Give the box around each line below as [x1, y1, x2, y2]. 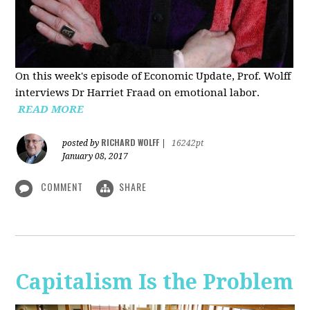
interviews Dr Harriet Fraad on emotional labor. [15, 86, 260, 100]
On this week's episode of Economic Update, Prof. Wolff [15, 70, 291, 83]
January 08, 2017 [62, 152, 129, 162]
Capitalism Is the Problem [15, 269, 294, 294]
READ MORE [18, 103, 84, 116]
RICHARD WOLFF [101, 136, 160, 149]
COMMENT [38, 179, 86, 194]
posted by [62, 138, 102, 149]
